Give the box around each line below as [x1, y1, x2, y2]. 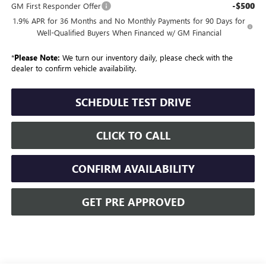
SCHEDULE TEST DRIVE [75, 94, 191, 109]
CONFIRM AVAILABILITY [71, 161, 195, 176]
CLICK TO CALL [96, 128, 170, 142]
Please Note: [14, 52, 60, 62]
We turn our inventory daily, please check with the [59, 52, 233, 62]
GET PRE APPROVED [81, 194, 185, 209]
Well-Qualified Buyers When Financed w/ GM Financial [36, 27, 221, 37]
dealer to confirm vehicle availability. [11, 62, 137, 73]
